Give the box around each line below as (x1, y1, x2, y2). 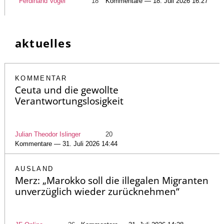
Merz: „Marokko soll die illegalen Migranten (15, 173, 208, 187)
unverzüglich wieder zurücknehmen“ (15, 184, 179, 198)
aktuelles (15, 35, 71, 50)
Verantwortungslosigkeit (15, 94, 123, 107)
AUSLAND (15, 164, 54, 172)
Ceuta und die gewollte (15, 83, 118, 96)
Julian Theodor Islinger (15, 130, 80, 138)
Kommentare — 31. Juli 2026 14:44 (15, 139, 117, 147)
